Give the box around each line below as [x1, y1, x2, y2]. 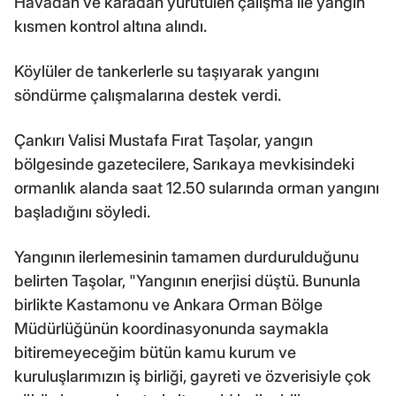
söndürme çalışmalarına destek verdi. [14, 86, 281, 105]
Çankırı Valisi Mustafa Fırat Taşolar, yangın [14, 131, 313, 150]
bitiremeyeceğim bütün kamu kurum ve [14, 343, 296, 362]
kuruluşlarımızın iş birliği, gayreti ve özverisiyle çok [14, 367, 371, 386]
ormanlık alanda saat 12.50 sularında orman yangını [14, 179, 379, 198]
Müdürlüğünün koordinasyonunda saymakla [14, 319, 329, 339]
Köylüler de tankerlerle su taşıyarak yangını [14, 62, 319, 81]
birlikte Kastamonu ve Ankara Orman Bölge [14, 295, 323, 315]
